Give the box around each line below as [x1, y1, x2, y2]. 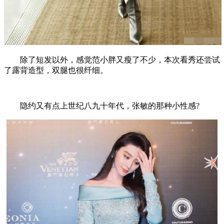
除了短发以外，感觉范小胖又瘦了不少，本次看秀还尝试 [4, 55, 220, 64]
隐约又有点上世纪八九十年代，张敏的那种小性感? [4, 101, 199, 110]
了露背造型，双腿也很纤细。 [4, 65, 108, 74]
